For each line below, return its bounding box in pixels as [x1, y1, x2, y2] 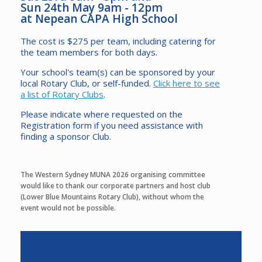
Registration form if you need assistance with [20, 119, 203, 131]
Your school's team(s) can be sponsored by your [20, 66, 215, 78]
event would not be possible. [20, 203, 116, 213]
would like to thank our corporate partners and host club [20, 181, 211, 191]
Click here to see [153, 77, 220, 89]
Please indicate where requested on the [20, 108, 182, 120]
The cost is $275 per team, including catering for [20, 35, 216, 47]
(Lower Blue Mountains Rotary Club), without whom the [20, 192, 204, 202]
